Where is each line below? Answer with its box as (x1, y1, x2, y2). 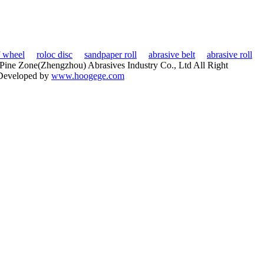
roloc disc (37, 49, 72, 60)
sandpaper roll (84, 49, 137, 60)
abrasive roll (207, 49, 252, 60)
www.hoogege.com (51, 71, 124, 81)
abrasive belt (148, 49, 195, 60)
